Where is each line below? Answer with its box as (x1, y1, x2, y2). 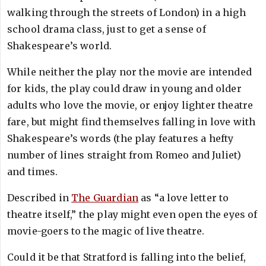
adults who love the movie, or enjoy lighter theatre (7, 99, 254, 111)
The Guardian (71, 192, 139, 204)
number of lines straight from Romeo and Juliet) (7, 149, 242, 161)
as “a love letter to (138, 192, 229, 204)
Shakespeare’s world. (7, 40, 112, 52)
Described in (7, 192, 72, 204)
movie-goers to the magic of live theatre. (7, 225, 205, 237)
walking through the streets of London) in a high (7, 7, 246, 18)
